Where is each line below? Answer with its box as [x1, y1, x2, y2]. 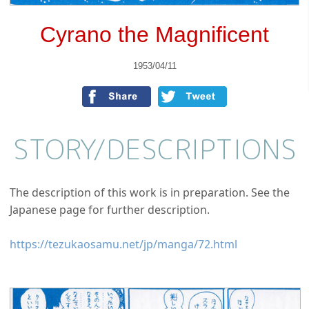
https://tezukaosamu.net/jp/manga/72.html [10, 237, 237, 252]
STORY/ [12, 130, 106, 169]
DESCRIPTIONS [106, 130, 297, 169]
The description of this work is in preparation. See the [10, 185, 290, 201]
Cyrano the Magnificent [40, 22, 269, 48]
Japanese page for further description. [10, 202, 210, 218]
